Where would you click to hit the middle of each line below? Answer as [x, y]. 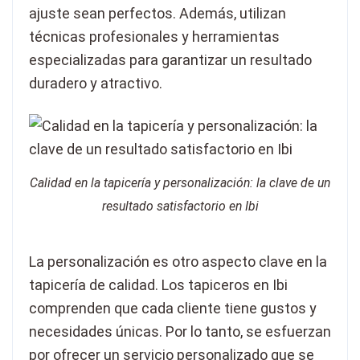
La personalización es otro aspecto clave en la [178, 261]
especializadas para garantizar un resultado [170, 60]
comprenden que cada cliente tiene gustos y [173, 308]
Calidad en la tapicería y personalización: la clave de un [180, 183]
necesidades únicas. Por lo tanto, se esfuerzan [180, 331]
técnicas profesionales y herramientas [154, 37]
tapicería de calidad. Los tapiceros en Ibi [158, 284]
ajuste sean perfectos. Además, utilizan [157, 14]
